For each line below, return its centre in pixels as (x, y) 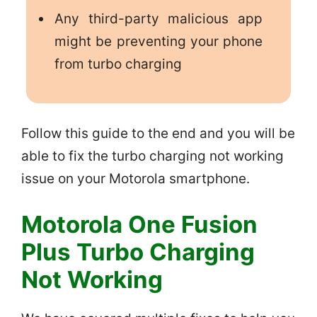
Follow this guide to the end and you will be (158, 134)
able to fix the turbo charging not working (152, 156)
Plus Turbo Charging (138, 252)
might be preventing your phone (158, 41)
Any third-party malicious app (158, 18)
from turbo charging (118, 64)
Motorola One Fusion (139, 224)
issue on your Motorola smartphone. (136, 179)
